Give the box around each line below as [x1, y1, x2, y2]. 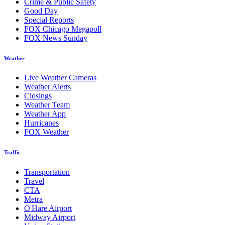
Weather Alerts [24, 82, 71, 91]
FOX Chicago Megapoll [24, 24, 101, 33]
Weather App [24, 109, 66, 119]
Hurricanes [24, 119, 59, 128]
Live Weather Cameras [24, 73, 96, 82]
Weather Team [24, 100, 70, 109]
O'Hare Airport [24, 204, 72, 213]
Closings [24, 91, 52, 100]
